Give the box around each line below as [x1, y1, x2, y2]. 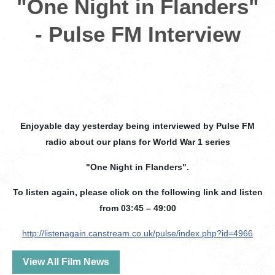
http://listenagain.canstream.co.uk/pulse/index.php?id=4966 [22, 228, 253, 238]
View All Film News [23, 257, 109, 267]
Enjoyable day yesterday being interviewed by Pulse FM [20, 121, 255, 131]
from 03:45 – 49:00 [99, 203, 176, 213]
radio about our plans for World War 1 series [45, 137, 230, 147]
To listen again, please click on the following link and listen [12, 187, 263, 197]
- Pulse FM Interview [34, 22, 241, 46]
